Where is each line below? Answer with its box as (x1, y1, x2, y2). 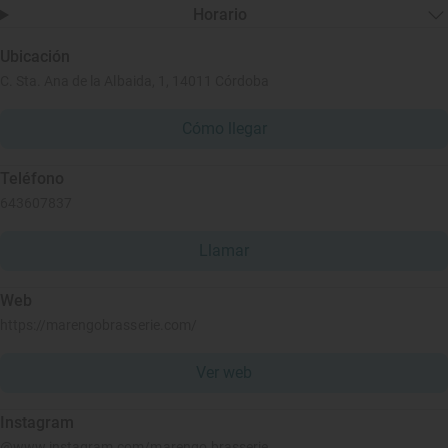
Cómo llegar (181, 119, 267, 138)
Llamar (199, 241, 249, 260)
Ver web (196, 363, 252, 382)
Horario (193, 5, 248, 24)
